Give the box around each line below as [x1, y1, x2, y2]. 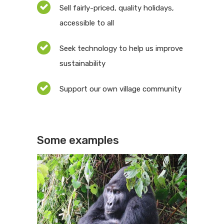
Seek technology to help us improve [59, 44, 183, 53]
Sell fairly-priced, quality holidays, [59, 3, 174, 13]
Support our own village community [59, 84, 181, 94]
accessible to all [59, 18, 114, 28]
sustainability [59, 59, 105, 68]
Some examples [37, 133, 119, 147]
